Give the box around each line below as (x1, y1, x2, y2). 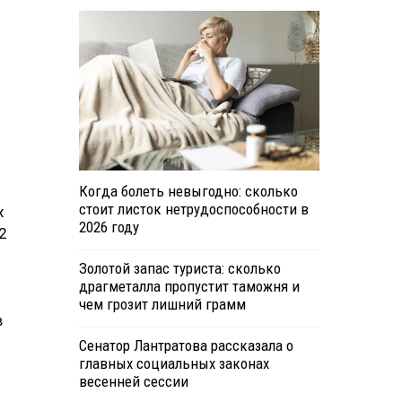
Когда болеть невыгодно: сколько (78, 182, 298, 201)
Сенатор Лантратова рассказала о (78, 336, 293, 355)
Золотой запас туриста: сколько (78, 259, 281, 278)
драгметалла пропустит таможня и (78, 277, 300, 296)
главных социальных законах (78, 354, 269, 373)
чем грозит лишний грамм (78, 295, 246, 314)
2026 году (78, 218, 139, 237)
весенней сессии (78, 372, 188, 391)
